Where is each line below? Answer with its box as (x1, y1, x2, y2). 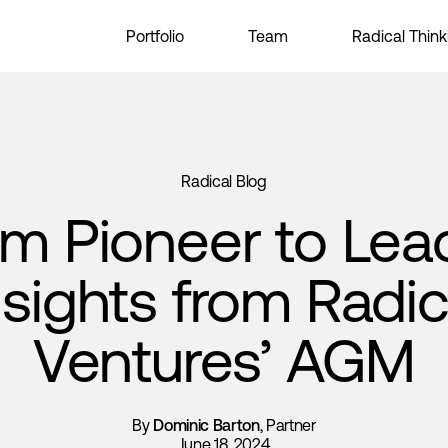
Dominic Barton (153, 416, 260, 434)
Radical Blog (181, 172, 267, 190)
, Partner (259, 416, 316, 434)
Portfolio (126, 27, 184, 45)
